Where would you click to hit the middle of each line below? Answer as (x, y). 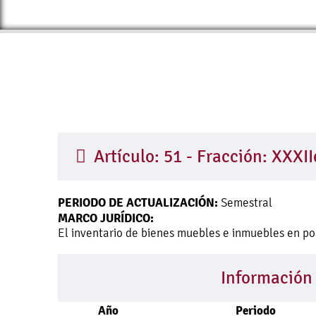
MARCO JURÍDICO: (106, 218)
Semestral (245, 202)
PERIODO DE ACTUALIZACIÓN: (138, 202)
